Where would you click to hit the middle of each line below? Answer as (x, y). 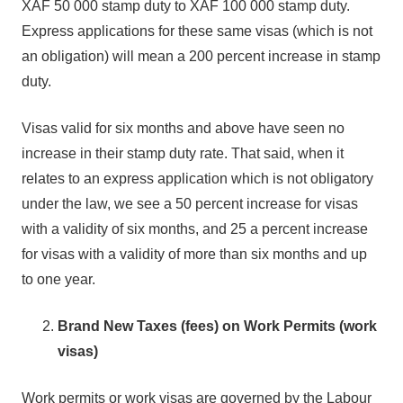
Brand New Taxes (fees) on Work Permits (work (217, 326)
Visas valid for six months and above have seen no (183, 128)
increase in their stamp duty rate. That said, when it (183, 153)
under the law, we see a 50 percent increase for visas (190, 204)
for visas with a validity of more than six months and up (194, 254)
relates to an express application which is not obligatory (197, 179)
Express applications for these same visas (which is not (197, 31)
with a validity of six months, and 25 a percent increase (195, 229)
